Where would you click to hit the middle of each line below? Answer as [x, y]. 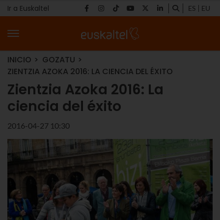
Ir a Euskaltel [28, 8]
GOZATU [59, 60]
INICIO [19, 60]
